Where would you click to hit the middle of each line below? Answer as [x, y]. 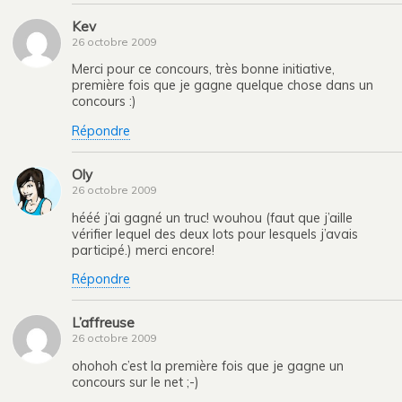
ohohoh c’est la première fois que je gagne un [208, 366]
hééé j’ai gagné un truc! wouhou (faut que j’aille [212, 218]
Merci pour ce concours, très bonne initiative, [203, 70]
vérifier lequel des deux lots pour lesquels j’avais [215, 234]
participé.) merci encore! [143, 250]
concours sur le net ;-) [135, 382]
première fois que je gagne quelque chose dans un [223, 86]
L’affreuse [103, 323]
